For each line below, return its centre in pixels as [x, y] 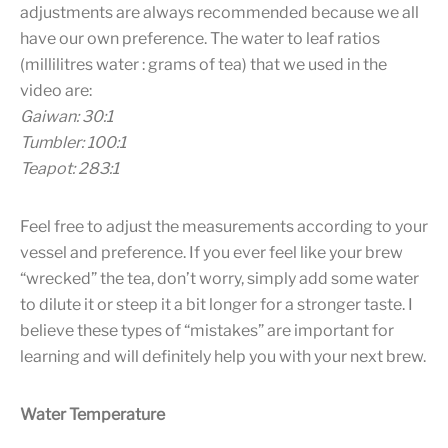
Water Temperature [92, 414]
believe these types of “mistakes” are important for [207, 330]
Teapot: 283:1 [69, 168]
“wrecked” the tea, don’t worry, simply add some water [219, 278]
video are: [56, 90]
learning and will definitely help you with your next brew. [223, 356]
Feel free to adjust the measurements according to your [224, 226]
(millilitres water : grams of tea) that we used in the [203, 64]
